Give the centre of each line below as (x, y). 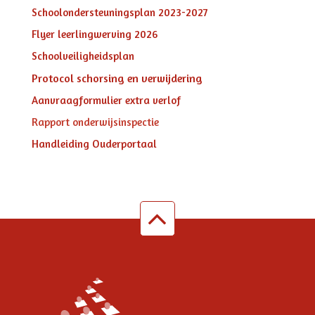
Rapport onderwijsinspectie (95, 122)
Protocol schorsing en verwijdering (117, 78)
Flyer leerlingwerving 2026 (95, 34)
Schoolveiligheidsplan (83, 56)
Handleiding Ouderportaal (94, 144)
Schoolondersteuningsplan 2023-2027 (120, 12)
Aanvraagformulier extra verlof (106, 100)
